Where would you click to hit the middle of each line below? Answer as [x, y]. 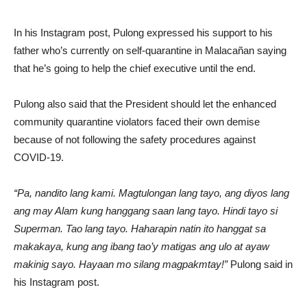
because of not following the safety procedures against [135, 139]
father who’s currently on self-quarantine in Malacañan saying [150, 50]
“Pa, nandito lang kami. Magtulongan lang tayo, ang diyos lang [151, 193]
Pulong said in [260, 264]
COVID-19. [39, 157]
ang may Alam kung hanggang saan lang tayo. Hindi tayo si [146, 211]
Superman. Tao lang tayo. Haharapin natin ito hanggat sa [140, 229]
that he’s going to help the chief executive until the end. [135, 68]
